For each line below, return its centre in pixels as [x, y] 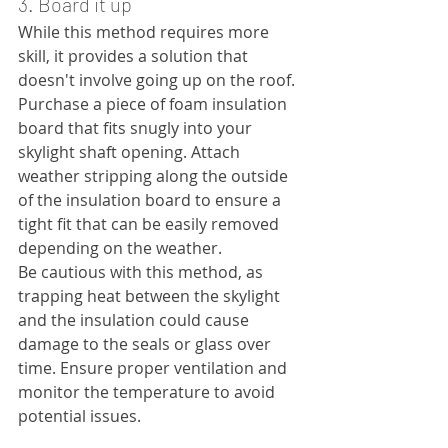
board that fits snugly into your [137, 128]
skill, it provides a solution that [135, 56]
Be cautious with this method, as [142, 272]
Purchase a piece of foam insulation [154, 104]
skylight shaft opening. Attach [131, 152]
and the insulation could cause [135, 320]
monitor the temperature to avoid [148, 392]
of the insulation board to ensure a [151, 200]
